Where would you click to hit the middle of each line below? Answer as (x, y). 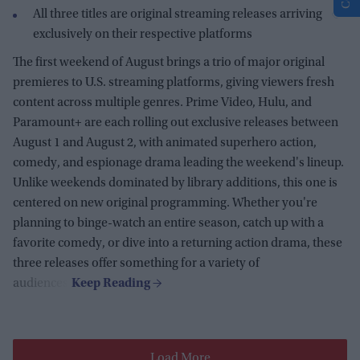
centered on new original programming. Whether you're (165, 204)
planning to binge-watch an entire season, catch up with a (168, 224)
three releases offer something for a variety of (136, 264)
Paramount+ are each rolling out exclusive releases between (176, 123)
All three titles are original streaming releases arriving (178, 15)
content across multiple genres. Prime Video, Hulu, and (162, 103)
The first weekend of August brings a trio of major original (169, 63)
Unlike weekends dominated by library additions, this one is (175, 184)
